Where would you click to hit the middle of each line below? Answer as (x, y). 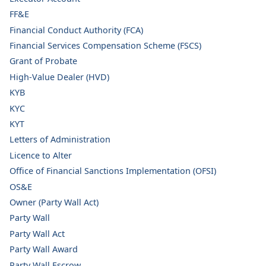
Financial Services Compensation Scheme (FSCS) (105, 46)
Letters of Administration (60, 140)
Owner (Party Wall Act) (54, 202)
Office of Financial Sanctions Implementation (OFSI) (113, 171)
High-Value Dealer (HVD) (59, 77)
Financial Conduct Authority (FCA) (76, 30)
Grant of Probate (43, 61)
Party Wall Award (44, 249)
